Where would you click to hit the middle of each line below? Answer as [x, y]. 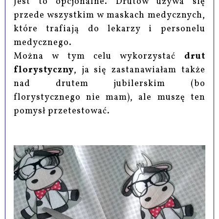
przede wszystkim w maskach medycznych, [109, 15]
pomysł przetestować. [62, 111]
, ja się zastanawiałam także [140, 70]
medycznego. [44, 43]
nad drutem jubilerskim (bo [109, 84]
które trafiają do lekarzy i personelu [109, 29]
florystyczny [44, 70]
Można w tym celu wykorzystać [99, 56]
